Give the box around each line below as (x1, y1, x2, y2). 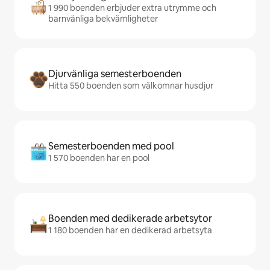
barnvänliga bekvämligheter (48, 13, 158, 24)
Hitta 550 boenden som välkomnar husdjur (48, 80, 213, 91)
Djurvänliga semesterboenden (48, 67, 181, 80)
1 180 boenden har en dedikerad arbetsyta (48, 225, 212, 236)
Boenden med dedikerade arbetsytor (48, 212, 212, 225)
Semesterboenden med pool (48, 140, 174, 152)
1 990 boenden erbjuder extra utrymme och (48, 2, 216, 13)
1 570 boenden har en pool (48, 152, 149, 163)
